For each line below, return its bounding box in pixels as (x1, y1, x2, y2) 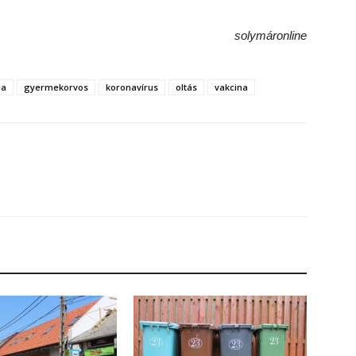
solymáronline (234, 29, 307, 42)
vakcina (215, 81, 248, 93)
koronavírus (106, 81, 158, 93)
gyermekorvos (24, 81, 88, 93)
